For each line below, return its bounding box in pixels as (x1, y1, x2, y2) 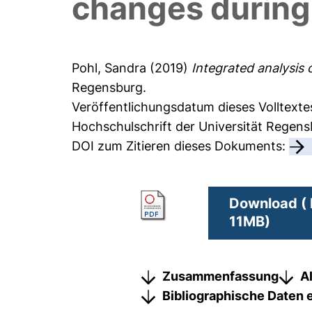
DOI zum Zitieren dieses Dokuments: (72, 139, 290, 154)
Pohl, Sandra (72, 61, 147, 76)
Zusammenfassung (162, 268, 279, 283)
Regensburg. (72, 80, 147, 95)
